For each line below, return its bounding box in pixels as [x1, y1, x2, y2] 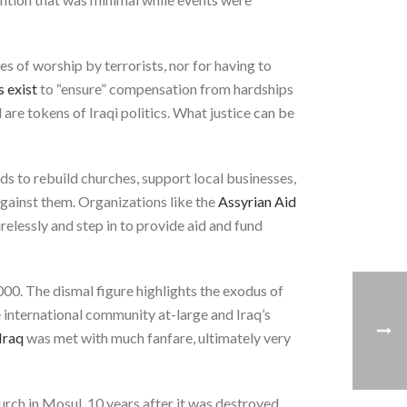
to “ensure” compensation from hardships [37, 79, 293, 97]
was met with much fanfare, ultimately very [24, 328, 291, 346]
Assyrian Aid [218, 192, 296, 210]
